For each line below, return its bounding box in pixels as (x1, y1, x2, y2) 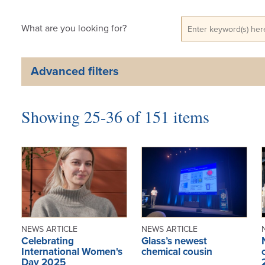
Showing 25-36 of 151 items (21, 105, 209, 128)
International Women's (21, 245, 122, 258)
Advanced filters (30, 64, 119, 79)
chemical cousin (141, 245, 212, 258)
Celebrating (21, 234, 74, 247)
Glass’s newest (141, 234, 207, 247)
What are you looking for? (21, 22, 127, 34)
